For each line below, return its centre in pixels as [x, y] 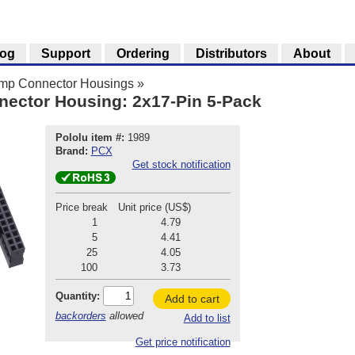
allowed [124, 315]
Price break [81, 207]
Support [65, 53]
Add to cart [192, 298]
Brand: [71, 151]
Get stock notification [181, 165]
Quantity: [77, 296]
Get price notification [183, 342]
